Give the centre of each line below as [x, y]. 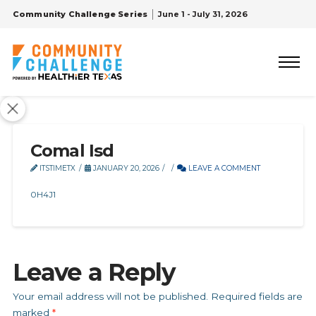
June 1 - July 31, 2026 [203, 14]
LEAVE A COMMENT [224, 168]
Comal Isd [72, 151]
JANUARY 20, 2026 [125, 168]
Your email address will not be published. [110, 296]
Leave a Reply [93, 272]
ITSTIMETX [56, 168]
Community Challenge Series [80, 14]
